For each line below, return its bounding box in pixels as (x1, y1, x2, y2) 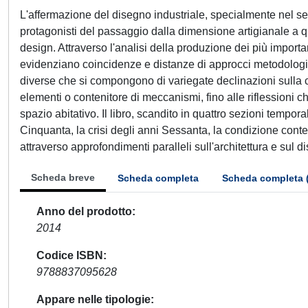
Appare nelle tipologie (36, 294, 151, 305)
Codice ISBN (36, 250, 103, 261)
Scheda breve (31, 172, 95, 183)
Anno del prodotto (36, 206, 132, 217)
